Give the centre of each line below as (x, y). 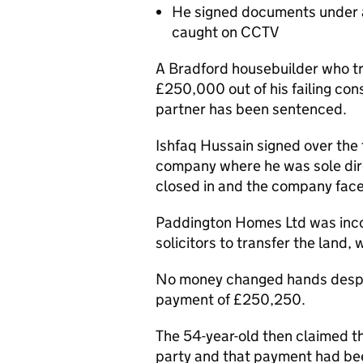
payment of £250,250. (231, 299)
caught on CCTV (225, 32)
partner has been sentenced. (251, 109)
